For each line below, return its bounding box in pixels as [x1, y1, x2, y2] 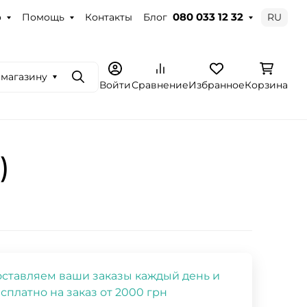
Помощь [21, 10, 64, 23]
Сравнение [132, 78, 188, 91]
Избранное [188, 78, 245, 91]
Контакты [84, 10, 132, 23]
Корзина [245, 78, 288, 91]
